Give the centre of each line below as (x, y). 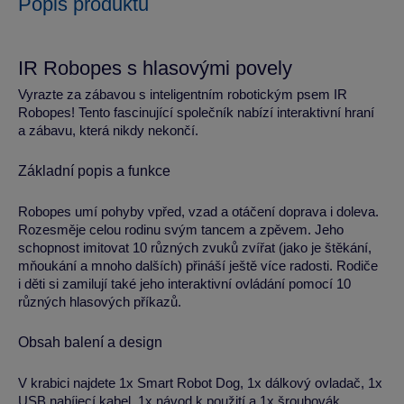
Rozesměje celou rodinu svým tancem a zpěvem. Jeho (181, 230)
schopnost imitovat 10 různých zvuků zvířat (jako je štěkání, (195, 248)
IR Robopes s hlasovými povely (155, 68)
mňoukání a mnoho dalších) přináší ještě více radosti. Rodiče (198, 266)
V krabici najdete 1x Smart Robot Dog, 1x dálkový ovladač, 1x (200, 383)
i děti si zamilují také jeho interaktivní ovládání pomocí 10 (184, 284)
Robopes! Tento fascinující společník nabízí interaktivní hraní (196, 112)
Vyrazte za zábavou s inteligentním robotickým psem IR (183, 94)
